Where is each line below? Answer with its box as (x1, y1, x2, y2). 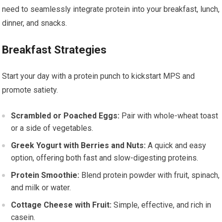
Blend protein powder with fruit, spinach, (79, 170, 220, 180)
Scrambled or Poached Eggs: (11, 111, 120, 120)
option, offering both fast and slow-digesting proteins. (11, 153, 199, 163)
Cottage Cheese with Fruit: (11, 200, 112, 210)
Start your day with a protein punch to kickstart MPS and (2, 71, 195, 81)
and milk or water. (11, 183, 71, 192)
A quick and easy (146, 141, 207, 150)
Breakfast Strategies (2, 44, 107, 56)
